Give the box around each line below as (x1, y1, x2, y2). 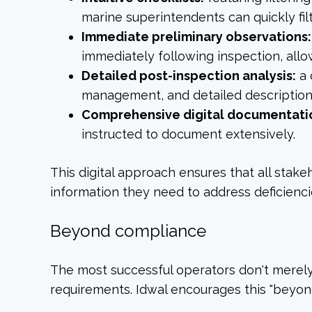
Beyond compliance (50, 221, 206, 242)
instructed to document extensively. (81, 127, 296, 142)
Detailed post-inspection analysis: (81, 68, 297, 84)
